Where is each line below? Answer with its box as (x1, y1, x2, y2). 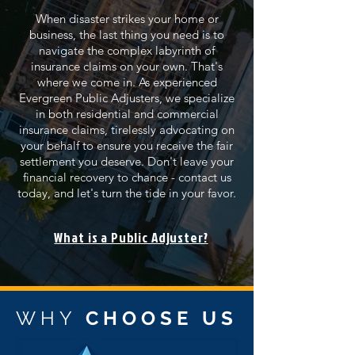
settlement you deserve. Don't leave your (20, 154, 234, 169)
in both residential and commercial (35, 106, 219, 121)
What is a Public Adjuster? (54, 228, 208, 246)
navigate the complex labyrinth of (39, 43, 215, 58)
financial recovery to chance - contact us (22, 170, 231, 185)
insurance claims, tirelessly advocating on (19, 122, 235, 137)
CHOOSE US (86, 307, 238, 330)
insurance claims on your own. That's (31, 59, 223, 74)
